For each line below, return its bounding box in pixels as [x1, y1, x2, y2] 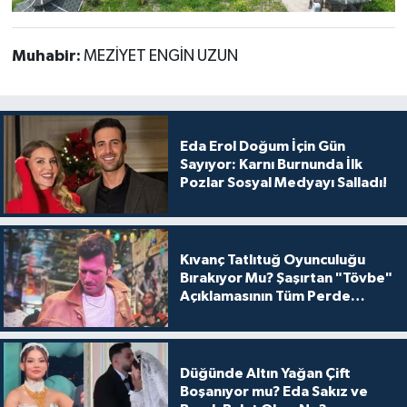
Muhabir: [11, 47, 84, 65]
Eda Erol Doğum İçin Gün [179, 138, 345, 154]
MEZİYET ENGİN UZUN [83, 47, 238, 65]
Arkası [179, 307, 223, 323]
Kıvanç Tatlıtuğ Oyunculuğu [179, 253, 365, 268]
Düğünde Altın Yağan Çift [179, 366, 351, 382]
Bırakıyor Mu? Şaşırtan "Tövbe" [179, 271, 392, 286]
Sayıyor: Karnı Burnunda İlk [179, 156, 362, 172]
